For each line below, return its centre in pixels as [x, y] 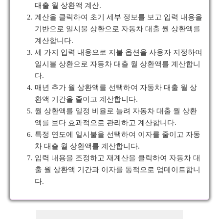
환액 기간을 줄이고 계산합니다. [86, 99]
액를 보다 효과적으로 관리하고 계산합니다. [106, 123]
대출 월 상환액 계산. [68, 5]
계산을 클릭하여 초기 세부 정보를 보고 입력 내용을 [119, 17]
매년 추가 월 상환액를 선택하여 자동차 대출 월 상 [116, 88]
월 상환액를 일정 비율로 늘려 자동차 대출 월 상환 [116, 111]
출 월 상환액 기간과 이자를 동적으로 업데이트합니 [118, 170]
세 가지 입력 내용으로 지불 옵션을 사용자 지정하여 [119, 52]
